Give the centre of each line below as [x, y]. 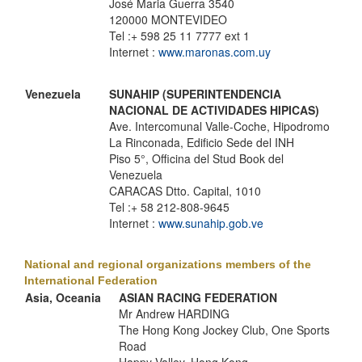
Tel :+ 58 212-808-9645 [169, 207]
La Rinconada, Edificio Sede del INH [202, 142]
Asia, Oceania [63, 297]
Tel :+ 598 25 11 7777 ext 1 [179, 36]
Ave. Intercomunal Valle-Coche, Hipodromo [219, 126]
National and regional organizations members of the [168, 264]
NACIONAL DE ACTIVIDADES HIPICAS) [214, 110]
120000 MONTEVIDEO [168, 19]
